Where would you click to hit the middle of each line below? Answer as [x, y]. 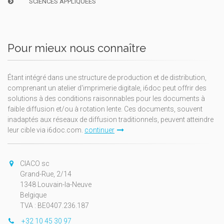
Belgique [33, 195]
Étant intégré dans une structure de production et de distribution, [107, 78]
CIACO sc [35, 164]
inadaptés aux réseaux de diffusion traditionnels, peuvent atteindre [110, 120]
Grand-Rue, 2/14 [46, 174]
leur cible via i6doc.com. [46, 130]
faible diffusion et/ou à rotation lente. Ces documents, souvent [105, 109]
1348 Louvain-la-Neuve [56, 185]
